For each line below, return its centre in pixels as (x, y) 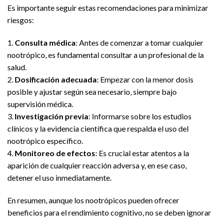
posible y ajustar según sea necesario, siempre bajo (92, 92)
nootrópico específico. (45, 141)
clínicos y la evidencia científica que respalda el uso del (98, 129)
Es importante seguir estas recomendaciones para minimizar (108, 8)
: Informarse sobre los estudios (140, 116)
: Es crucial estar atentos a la (142, 153)
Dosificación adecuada (56, 80)
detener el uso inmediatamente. (59, 178)
